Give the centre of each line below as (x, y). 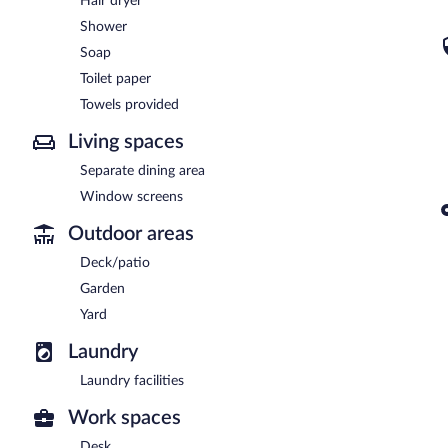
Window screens (131, 196)
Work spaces (124, 417)
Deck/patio (115, 262)
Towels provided (129, 104)
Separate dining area (142, 170)
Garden (102, 288)
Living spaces (126, 141)
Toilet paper (115, 78)
